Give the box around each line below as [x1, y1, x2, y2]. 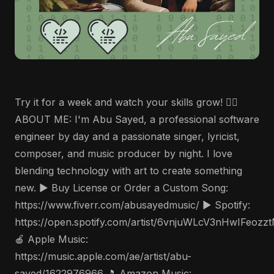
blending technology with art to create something [15, 165, 242, 177]
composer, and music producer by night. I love [15, 147, 232, 160]
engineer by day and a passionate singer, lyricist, [15, 130, 240, 143]
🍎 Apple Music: [15, 233, 88, 245]
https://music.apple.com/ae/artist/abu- [15, 250, 191, 262]
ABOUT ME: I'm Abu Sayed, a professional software [15, 113, 259, 125]
